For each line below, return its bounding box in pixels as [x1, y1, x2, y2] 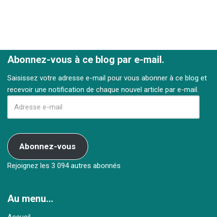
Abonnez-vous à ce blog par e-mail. [7, 53, 164, 65]
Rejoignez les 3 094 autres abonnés [7, 161, 121, 170]
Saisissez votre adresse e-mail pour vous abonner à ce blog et [7, 73, 207, 82]
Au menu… [7, 193, 53, 204]
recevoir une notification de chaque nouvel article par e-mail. [7, 85, 199, 94]
